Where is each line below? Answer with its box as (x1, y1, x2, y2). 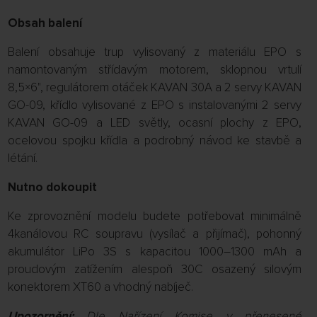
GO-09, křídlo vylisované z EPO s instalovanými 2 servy (8, 98, 301, 113)
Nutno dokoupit (8, 180, 97, 195)
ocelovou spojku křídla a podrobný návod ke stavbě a (8, 133, 301, 148)
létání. (8, 151, 38, 166)
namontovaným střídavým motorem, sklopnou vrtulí (8, 62, 301, 77)
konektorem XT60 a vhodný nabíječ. (8, 279, 193, 294)
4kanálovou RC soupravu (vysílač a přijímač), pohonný (8, 226, 301, 241)
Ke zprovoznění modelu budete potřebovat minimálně (8, 209, 301, 224)
